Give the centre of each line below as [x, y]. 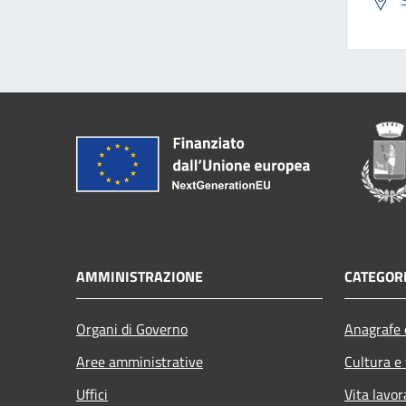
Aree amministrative [140, 362]
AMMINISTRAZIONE [140, 277]
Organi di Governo [132, 329]
